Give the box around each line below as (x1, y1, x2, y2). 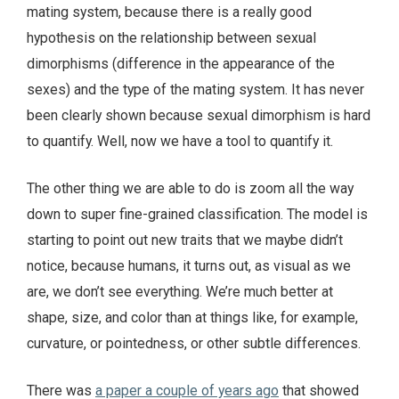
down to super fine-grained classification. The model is (27, 206, 368, 224)
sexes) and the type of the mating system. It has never (27, 81, 364, 99)
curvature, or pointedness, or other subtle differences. (27, 335, 361, 353)
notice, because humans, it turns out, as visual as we (27, 257, 351, 275)
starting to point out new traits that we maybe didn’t (27, 232, 343, 249)
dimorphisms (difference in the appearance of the (27, 55, 335, 73)
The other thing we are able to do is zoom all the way (27, 180, 354, 198)
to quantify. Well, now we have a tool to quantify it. (27, 133, 333, 151)
